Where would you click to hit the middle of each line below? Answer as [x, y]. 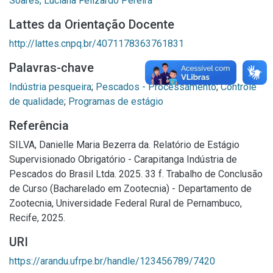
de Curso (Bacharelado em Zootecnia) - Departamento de [130, 189]
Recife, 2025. [37, 218]
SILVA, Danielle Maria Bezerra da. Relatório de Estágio [124, 145]
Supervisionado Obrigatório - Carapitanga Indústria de [123, 159]
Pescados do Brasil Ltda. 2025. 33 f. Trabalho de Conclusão [136, 174]
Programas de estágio [116, 101]
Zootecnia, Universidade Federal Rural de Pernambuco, [126, 203]
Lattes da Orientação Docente [92, 24]
